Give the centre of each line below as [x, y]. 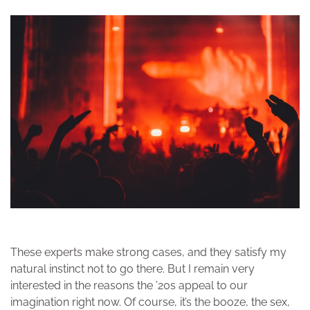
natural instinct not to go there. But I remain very [133, 269]
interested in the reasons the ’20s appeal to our [129, 286]
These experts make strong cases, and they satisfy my [148, 253]
